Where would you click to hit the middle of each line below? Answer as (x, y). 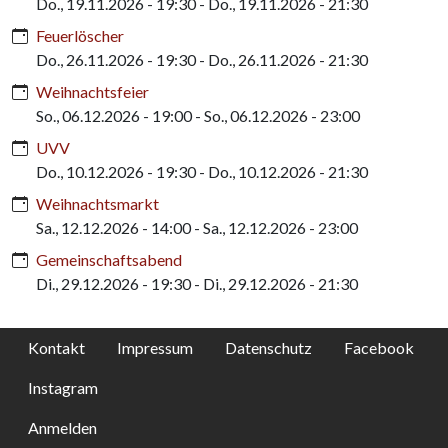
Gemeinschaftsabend (109, 259)
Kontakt (56, 347)
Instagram (63, 387)
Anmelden (62, 427)
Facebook (379, 347)
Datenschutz (268, 347)
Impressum (155, 347)
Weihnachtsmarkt (97, 203)
